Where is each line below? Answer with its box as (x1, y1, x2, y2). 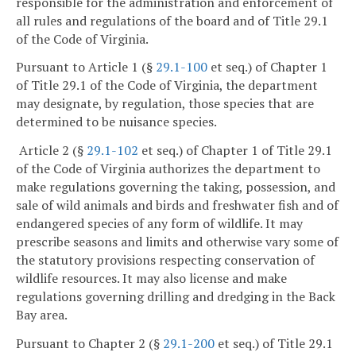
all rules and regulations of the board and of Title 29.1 (16, 11, 328, 29)
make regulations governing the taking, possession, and (16, 178, 335, 196)
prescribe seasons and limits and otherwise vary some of (16, 233, 339, 251)
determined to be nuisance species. (16, 113, 217, 131)
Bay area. (16, 306, 68, 324)
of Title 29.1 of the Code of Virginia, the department (16, 76, 318, 95)
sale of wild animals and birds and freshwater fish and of (16, 196, 339, 215)
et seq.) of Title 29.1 (215, 334, 333, 352)
